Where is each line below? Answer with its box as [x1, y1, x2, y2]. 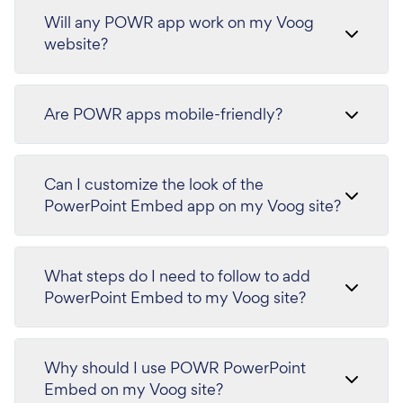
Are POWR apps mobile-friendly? [44, 103, 282, 124]
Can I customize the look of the [44, 173, 264, 194]
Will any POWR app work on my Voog [44, 11, 314, 32]
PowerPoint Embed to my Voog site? [44, 286, 306, 308]
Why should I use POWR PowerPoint [44, 356, 306, 378]
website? [44, 32, 108, 54]
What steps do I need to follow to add [44, 264, 310, 286]
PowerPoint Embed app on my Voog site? [44, 194, 341, 216]
